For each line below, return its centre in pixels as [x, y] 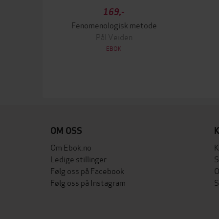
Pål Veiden [114, 36]
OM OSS [66, 131]
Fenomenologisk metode [114, 25]
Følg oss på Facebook [87, 170]
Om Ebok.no [71, 147]
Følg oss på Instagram [88, 182]
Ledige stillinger [78, 159]
